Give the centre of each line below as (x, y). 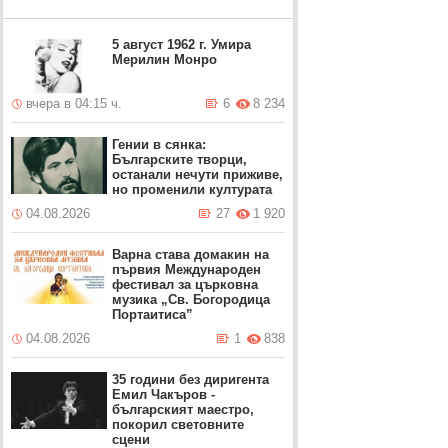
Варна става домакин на (191, 254)
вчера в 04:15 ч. (74, 103)
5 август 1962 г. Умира (182, 44)
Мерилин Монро (165, 59)
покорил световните (178, 424)
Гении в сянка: (159, 144)
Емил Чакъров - (164, 394)
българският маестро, (183, 409)
